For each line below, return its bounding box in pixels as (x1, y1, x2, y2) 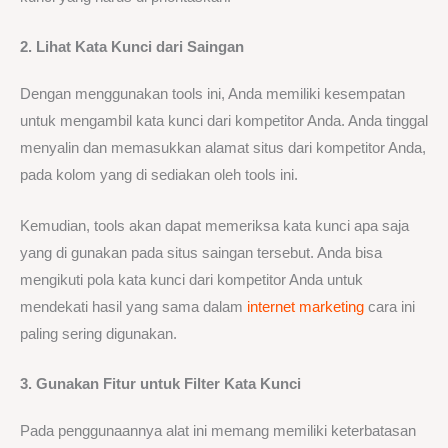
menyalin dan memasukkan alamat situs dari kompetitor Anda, (20, 140, 426, 157)
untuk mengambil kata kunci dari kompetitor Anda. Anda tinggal (20, 113, 428, 130)
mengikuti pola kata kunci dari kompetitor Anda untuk (20, 271, 363, 288)
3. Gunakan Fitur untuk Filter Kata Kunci (20, 375, 301, 392)
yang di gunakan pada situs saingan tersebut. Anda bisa (20, 244, 382, 261)
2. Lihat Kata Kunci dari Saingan (20, 39, 244, 56)
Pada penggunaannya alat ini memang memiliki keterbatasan (20, 422, 416, 439)
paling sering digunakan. (20, 325, 177, 342)
